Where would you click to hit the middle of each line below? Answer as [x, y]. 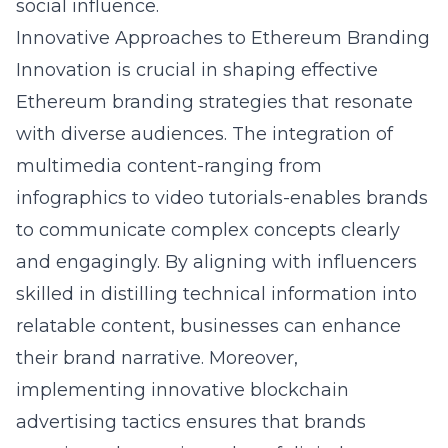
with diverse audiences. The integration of [204, 134]
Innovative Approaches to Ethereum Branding [223, 38]
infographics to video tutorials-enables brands [222, 198]
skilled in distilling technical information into [216, 294]
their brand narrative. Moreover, [157, 358]
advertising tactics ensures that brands [191, 422]
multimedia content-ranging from [169, 166]
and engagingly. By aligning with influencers [216, 262]
